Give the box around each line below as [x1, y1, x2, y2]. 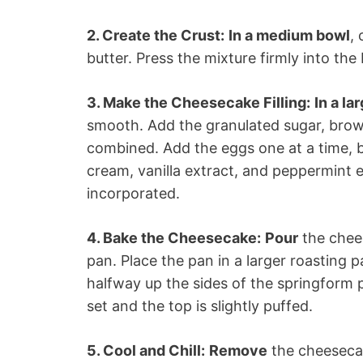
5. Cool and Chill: [87, 341, 205, 359]
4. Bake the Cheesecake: [87, 228, 261, 246]
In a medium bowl [228, 26, 350, 44]
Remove [209, 341, 267, 359]
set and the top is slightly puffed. [87, 297, 313, 314]
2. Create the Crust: [87, 26, 224, 44]
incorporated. [87, 184, 180, 202]
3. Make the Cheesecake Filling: [87, 93, 310, 111]
